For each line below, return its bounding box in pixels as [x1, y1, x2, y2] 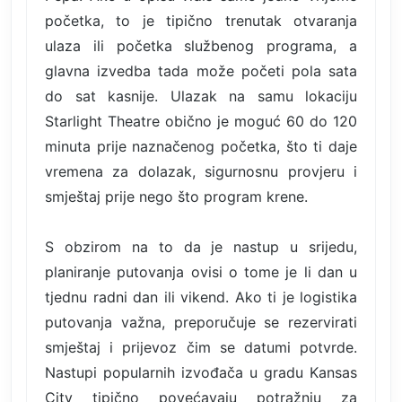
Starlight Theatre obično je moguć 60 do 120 [45, 111, 357, 130]
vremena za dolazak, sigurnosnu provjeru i [45, 162, 357, 180]
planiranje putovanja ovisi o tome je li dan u [45, 262, 357, 281]
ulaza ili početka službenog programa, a [45, 36, 357, 55]
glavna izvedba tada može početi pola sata [45, 61, 357, 80]
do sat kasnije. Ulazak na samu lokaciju [45, 86, 357, 105]
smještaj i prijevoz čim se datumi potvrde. [45, 337, 357, 356]
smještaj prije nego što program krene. [45, 187, 308, 205]
